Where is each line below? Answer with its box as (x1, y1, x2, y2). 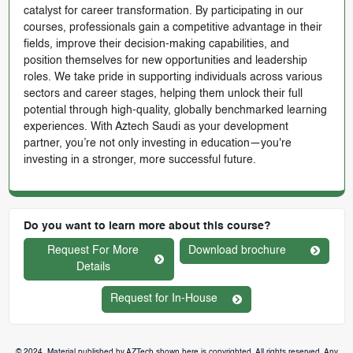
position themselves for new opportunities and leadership (23, 54, 307, 66)
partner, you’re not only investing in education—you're (23, 137, 292, 149)
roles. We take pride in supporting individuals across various (23, 71, 322, 83)
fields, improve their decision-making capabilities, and (23, 38, 289, 50)
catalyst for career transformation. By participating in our (23, 5, 303, 17)
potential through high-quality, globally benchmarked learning (23, 104, 327, 116)
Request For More (47, 244, 139, 256)
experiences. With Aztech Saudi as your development (23, 121, 288, 132)
